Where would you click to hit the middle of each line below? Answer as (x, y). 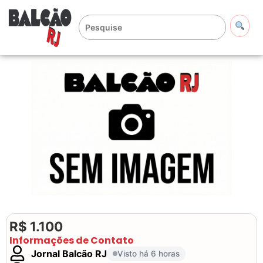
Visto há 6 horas (149, 253)
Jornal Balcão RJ (69, 253)
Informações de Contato (72, 241)
